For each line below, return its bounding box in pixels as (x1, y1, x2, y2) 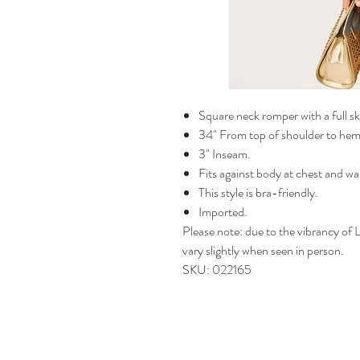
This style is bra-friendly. (198, 182, 318, 202)
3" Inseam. (198, 144, 251, 163)
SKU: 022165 (182, 260, 252, 279)
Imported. (198, 202, 247, 221)
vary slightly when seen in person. (182, 240, 344, 260)
